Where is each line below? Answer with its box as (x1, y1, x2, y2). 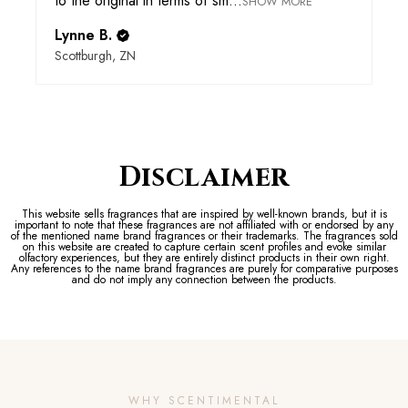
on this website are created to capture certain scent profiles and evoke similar (22, 239, 386, 256)
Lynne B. (55, 25, 112, 46)
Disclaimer (118, 159, 290, 197)
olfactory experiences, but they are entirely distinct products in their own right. (18, 250, 390, 267)
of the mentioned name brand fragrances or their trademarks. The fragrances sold (10, 228, 398, 245)
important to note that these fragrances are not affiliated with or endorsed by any (15, 217, 393, 234)
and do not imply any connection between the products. (71, 271, 337, 289)
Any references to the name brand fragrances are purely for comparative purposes (10, 260, 398, 278)
